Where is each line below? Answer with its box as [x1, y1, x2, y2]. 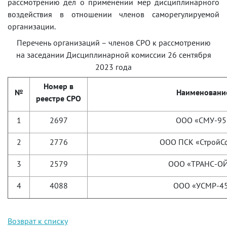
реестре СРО [36, 93, 81, 103]
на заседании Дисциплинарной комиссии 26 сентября [16, 49, 211, 60]
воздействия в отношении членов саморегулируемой [8, 9, 219, 19]
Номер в [44, 81, 73, 91]
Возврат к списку [8, 215, 68, 226]
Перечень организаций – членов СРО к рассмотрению [16, 37, 211, 48]
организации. [8, 21, 56, 31]
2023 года [95, 61, 132, 72]
